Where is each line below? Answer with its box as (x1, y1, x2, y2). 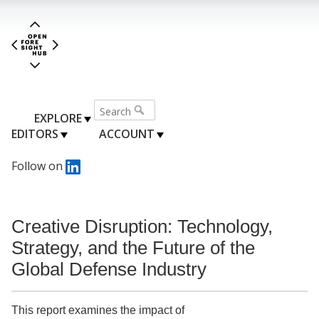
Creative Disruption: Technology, (11, 216, 273, 236)
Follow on (11, 157, 66, 174)
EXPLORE (34, 110, 82, 126)
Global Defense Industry (11, 258, 206, 279)
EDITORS (11, 125, 58, 142)
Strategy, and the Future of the (11, 237, 255, 258)
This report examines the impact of (11, 304, 184, 317)
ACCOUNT (98, 125, 155, 142)
